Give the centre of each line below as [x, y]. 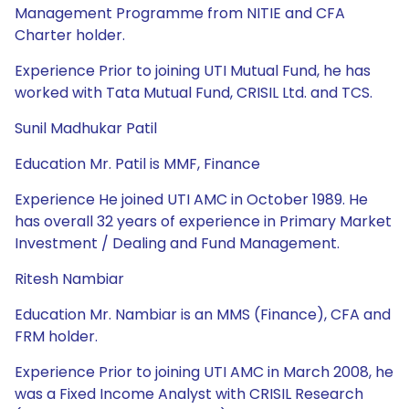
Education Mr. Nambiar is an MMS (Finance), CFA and [203, 315]
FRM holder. [56, 336]
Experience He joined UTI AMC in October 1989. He [191, 199]
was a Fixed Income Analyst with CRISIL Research [189, 394]
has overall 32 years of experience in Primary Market [203, 221]
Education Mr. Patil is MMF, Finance [137, 164]
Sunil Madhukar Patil [86, 128]
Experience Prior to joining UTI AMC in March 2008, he [204, 372]
